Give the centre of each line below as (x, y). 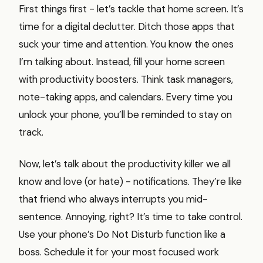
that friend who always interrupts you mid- (113, 199)
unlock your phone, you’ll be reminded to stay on (125, 114)
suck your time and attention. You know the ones (126, 44)
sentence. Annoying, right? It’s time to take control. (131, 216)
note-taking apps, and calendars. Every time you (126, 97)
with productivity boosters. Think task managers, (126, 79)
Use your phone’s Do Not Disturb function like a (122, 234)
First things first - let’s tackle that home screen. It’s (131, 9)
